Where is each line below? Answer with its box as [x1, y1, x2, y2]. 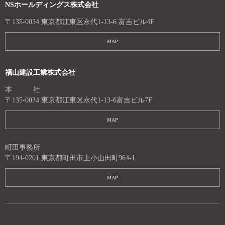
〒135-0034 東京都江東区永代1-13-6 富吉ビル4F [5, 18, 154, 26]
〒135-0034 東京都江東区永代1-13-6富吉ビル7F [5, 96, 152, 104]
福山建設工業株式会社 [5, 68, 75, 76]
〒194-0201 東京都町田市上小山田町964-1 [5, 154, 135, 162]
